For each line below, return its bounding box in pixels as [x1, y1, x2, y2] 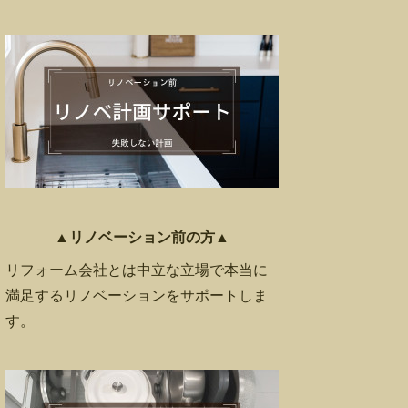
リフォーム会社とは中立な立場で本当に [5, 259, 268, 280]
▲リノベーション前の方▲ [55, 226, 229, 247]
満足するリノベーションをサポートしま [5, 284, 268, 305]
